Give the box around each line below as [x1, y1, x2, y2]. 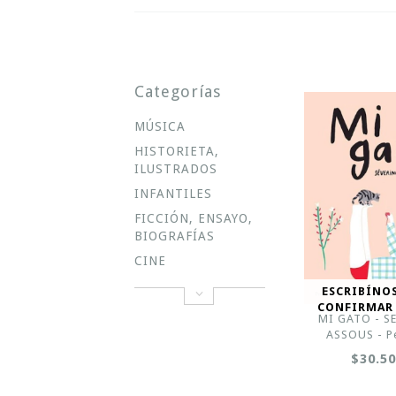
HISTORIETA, [134, 144, 219, 158]
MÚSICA [134, 119, 186, 133]
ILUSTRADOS [134, 162, 217, 176]
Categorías [134, 82, 221, 101]
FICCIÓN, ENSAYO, [134, 211, 253, 225]
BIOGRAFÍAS [134, 229, 215, 243]
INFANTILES [134, 187, 212, 201]
